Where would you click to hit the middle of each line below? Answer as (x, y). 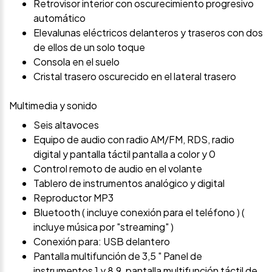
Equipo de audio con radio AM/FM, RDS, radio (134, 140)
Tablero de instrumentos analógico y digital (129, 183)
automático (59, 18)
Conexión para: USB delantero (102, 242)
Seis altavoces (66, 125)
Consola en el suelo (76, 62)
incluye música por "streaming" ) (104, 227)
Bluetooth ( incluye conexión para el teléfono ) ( (139, 212)
